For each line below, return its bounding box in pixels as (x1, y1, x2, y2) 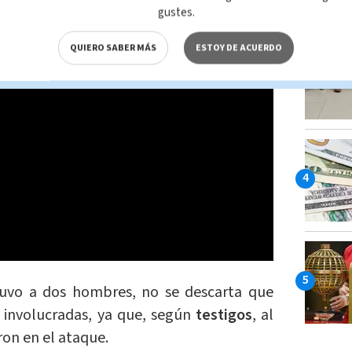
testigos (195, 303, 252, 326)
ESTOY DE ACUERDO (196, 41, 282, 55)
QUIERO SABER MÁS (70, 41, 156, 55)
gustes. (157, 4, 195, 21)
